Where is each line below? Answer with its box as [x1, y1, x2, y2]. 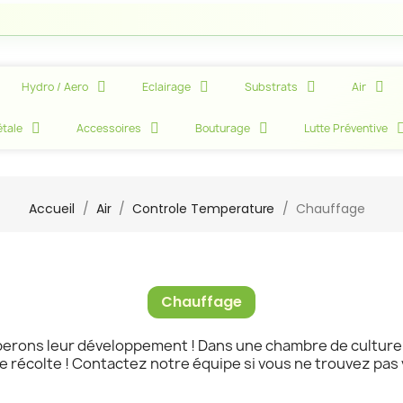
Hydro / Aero [22, 79, 89, 94]
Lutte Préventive [303, 121, 388, 136]
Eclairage [142, 79, 192, 94]
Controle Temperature [132, 200, 275, 218]
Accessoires [76, 121, 141, 136]
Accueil [29, 200, 75, 218]
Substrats [245, 79, 299, 94]
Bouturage [194, 121, 250, 136]
